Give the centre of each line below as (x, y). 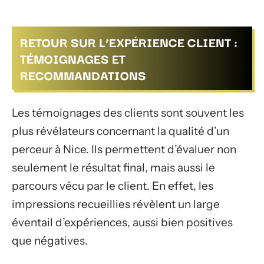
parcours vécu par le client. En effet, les (113, 186)
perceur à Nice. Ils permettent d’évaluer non (124, 149)
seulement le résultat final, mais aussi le (113, 167)
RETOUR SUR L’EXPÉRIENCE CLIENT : (129, 42)
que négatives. (50, 240)
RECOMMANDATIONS (83, 75)
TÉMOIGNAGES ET (73, 58)
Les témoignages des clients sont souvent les (128, 113)
